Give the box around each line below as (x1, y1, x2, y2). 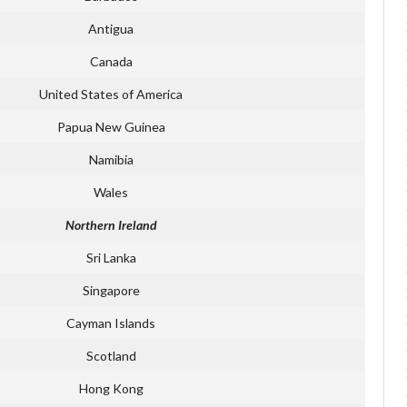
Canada (89, 53, 133, 69)
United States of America (39, 85, 183, 102)
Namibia (88, 151, 134, 167)
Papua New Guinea (56, 118, 165, 134)
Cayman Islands (66, 314, 155, 331)
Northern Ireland (65, 216, 157, 233)
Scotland (85, 347, 136, 363)
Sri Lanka (85, 249, 136, 265)
